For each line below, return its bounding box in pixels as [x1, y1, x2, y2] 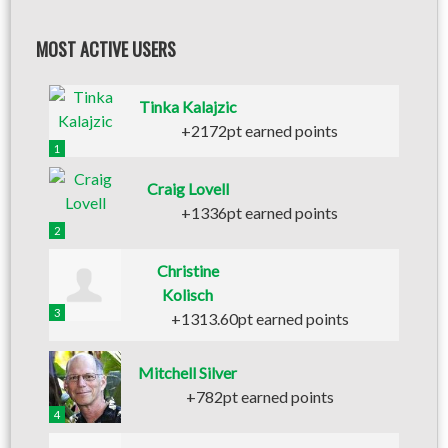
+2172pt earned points [181, 121, 339, 140]
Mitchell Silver [138, 363, 238, 382]
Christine [156, 261, 219, 280]
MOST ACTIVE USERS [36, 36, 176, 62]
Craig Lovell [146, 179, 229, 198]
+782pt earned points [185, 387, 334, 406]
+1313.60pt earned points [170, 309, 349, 328]
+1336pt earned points [181, 203, 339, 222]
